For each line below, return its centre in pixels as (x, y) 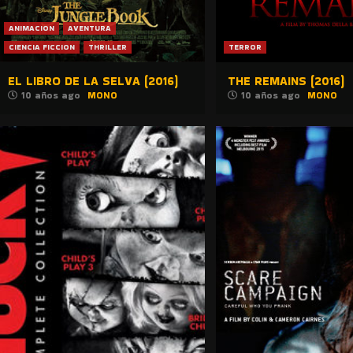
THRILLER (108, 47)
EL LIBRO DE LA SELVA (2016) (93, 81)
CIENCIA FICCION (42, 47)
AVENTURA (89, 28)
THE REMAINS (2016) (286, 81)
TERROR (245, 47)
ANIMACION (32, 28)
